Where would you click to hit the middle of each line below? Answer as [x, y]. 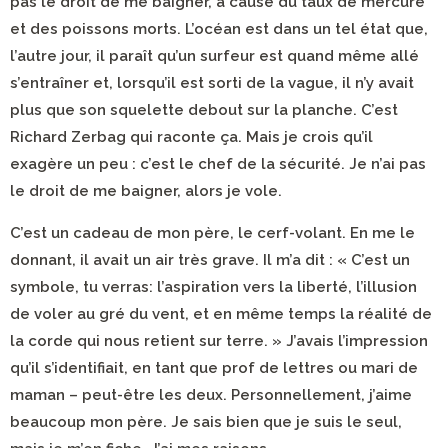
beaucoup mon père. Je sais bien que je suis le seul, [206, 422]
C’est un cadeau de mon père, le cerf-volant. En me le [212, 233]
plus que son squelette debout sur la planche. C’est [204, 110]
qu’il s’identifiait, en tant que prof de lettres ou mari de [214, 368]
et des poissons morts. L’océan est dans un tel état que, [219, 29]
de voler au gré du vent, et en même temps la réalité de [221, 314]
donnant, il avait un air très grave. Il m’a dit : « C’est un [210, 260]
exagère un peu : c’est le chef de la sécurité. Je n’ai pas [218, 164]
